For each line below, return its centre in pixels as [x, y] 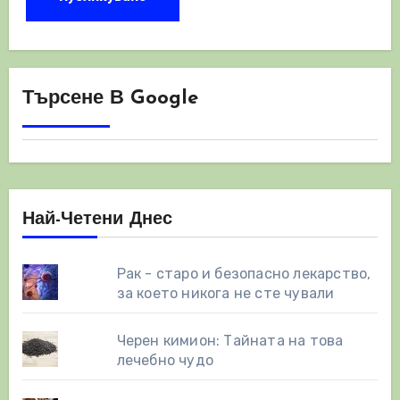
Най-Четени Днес [97, 219]
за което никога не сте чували [225, 293]
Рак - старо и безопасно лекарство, [244, 273]
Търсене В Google [110, 98]
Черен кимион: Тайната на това [230, 340]
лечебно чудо [165, 360]
